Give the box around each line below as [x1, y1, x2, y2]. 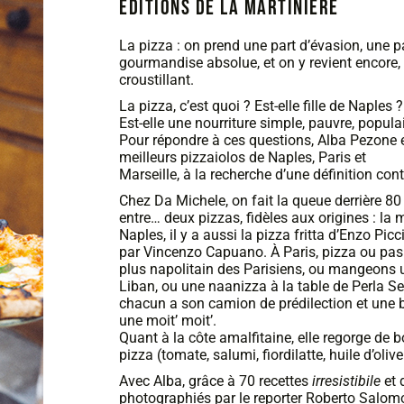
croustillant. [119, 71, 194, 88]
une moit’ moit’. [119, 312, 216, 329]
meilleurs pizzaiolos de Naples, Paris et [119, 149, 366, 166]
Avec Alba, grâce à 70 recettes [119, 372, 312, 390]
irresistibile [312, 372, 381, 390]
